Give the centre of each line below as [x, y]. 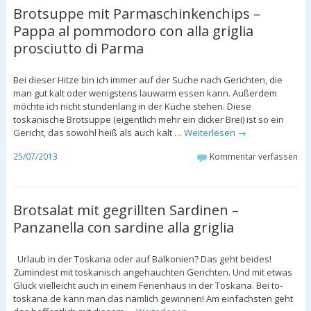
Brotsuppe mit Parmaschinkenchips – [136, 14]
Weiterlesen [210, 133]
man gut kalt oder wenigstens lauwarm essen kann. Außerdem [145, 93]
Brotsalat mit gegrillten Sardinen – [126, 210]
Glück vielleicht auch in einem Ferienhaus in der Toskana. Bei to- [148, 285]
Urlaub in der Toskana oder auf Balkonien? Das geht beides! [142, 259]
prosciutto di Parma [78, 49]
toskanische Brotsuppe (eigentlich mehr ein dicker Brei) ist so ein [148, 120]
